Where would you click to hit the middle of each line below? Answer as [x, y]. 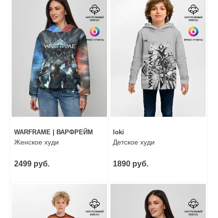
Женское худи [36, 142]
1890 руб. [131, 164]
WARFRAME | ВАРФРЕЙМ [54, 132]
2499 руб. [32, 164]
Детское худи [134, 142]
